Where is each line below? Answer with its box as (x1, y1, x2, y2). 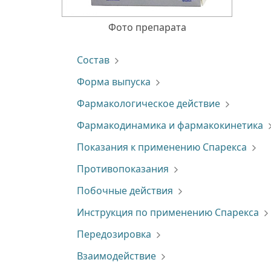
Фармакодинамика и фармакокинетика (77, 119, 263, 132)
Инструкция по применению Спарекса (77, 206, 259, 219)
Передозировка (77, 227, 151, 241)
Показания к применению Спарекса (77, 140, 247, 154)
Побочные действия (77, 184, 173, 197)
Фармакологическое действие (77, 97, 220, 110)
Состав (77, 53, 109, 67)
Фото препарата (108, 21, 186, 34)
